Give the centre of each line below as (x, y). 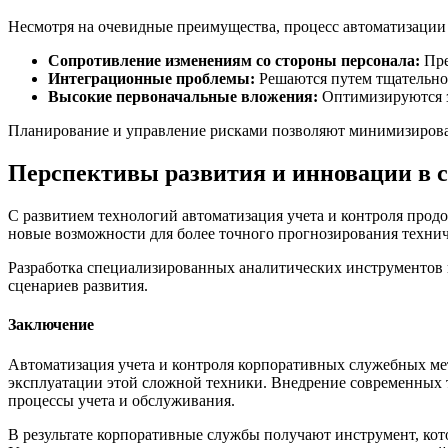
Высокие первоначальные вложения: (183, 97)
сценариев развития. (78, 285)
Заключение (51, 325)
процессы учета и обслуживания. (121, 400)
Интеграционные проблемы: (151, 79)
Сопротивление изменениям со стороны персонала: (234, 61)
